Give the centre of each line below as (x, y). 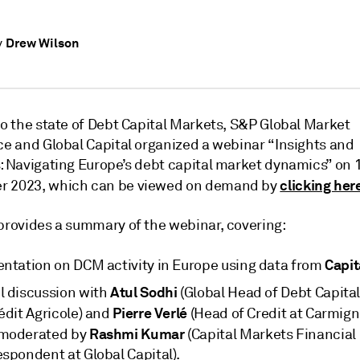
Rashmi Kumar (137, 334)
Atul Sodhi (144, 292)
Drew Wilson (42, 43)
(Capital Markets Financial (270, 334)
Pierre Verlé (150, 313)
